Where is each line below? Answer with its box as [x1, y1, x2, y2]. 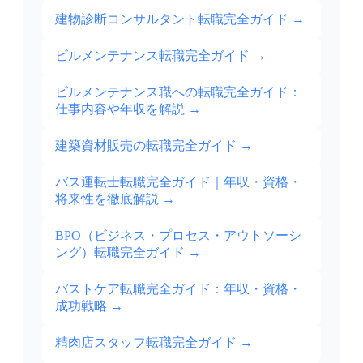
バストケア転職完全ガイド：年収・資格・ [55, 282, 301, 297]
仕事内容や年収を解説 [55, 102, 185, 117]
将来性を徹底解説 [55, 192, 159, 207]
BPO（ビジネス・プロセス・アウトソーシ [55, 228, 301, 243]
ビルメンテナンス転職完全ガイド [55, 49, 250, 63]
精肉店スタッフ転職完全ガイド [55, 335, 237, 350]
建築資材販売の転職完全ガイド [55, 139, 237, 153]
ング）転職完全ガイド [55, 246, 185, 260]
